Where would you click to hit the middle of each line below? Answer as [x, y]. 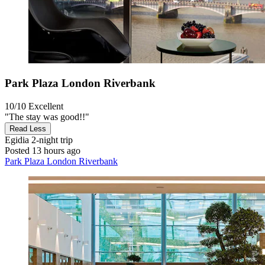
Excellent [46, 106]
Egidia [17, 140]
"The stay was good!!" [47, 117]
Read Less [28, 128]
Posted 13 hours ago [43, 150]
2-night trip [51, 140]
